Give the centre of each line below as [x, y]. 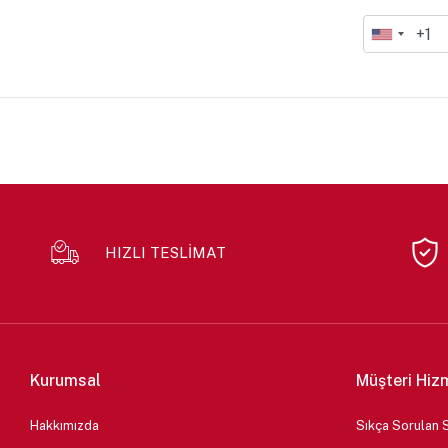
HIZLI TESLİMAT [166, 253]
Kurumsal [66, 380]
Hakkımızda [65, 425]
